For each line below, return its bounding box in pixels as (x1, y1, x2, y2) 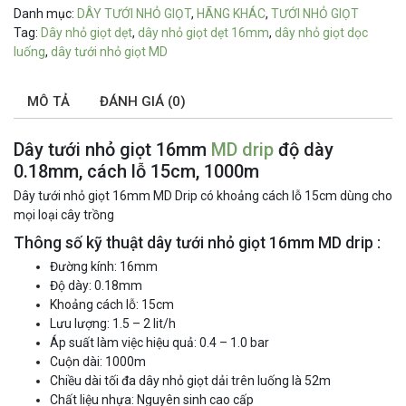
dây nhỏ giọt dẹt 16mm (138, 24, 269, 40)
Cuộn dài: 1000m (50, 354, 146, 370)
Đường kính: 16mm (50, 259, 158, 275)
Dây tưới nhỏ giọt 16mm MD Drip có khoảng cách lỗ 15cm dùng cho (14, 188, 392, 204)
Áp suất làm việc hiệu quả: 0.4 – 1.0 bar (50, 335, 269, 351)
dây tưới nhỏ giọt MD (51, 43, 168, 59)
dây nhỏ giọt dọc (275, 24, 368, 40)
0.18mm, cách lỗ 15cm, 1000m (14, 160, 259, 183)
